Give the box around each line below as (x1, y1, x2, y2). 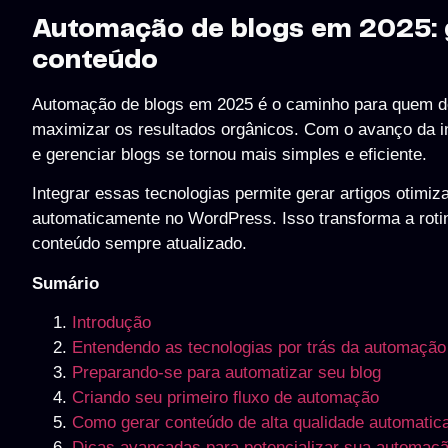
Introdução (72, 312, 151, 332)
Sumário (32, 273, 99, 293)
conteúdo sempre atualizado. (32, 234, 247, 254)
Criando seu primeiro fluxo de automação (72, 387, 379, 407)
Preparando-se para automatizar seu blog (72, 362, 381, 382)
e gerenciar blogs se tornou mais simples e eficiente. (32, 144, 427, 164)
